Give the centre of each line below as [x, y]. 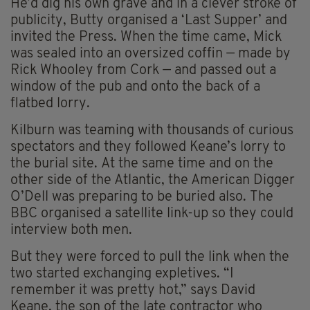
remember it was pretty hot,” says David [133, 290]
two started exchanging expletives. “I [122, 274]
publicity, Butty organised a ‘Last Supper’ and [149, 20]
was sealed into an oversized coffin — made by [151, 54]
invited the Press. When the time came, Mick [146, 37]
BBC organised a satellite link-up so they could [152, 213]
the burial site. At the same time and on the [142, 164]
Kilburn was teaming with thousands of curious [152, 130]
